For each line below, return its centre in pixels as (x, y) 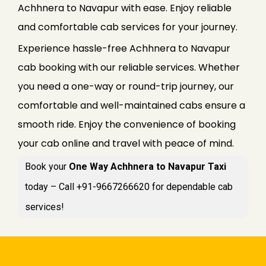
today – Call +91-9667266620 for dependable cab (129, 186)
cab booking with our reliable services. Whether (129, 67)
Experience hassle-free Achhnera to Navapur (124, 48)
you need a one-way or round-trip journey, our (126, 86)
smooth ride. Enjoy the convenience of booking (127, 124)
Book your (47, 166)
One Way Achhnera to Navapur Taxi (148, 166)
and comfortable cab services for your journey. (128, 27)
